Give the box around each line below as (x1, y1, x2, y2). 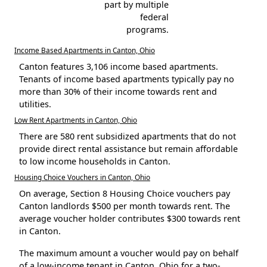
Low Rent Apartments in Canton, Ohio (14, 114, 137, 125)
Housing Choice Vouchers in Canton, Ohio (14, 172, 150, 182)
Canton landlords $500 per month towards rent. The (19, 200, 230, 212)
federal (139, 11, 169, 23)
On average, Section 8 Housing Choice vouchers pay (19, 187, 230, 199)
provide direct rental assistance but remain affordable (19, 142, 238, 154)
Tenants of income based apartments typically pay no (19, 73, 234, 85)
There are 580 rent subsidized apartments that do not (19, 130, 236, 142)
